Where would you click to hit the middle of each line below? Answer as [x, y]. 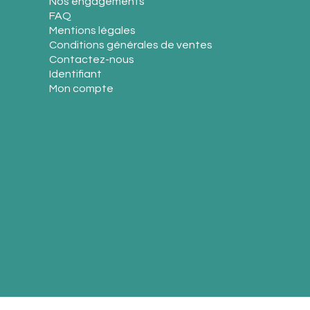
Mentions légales [93, 31]
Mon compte [82, 89]
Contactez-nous [92, 60]
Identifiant [76, 74]
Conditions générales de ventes [131, 45]
